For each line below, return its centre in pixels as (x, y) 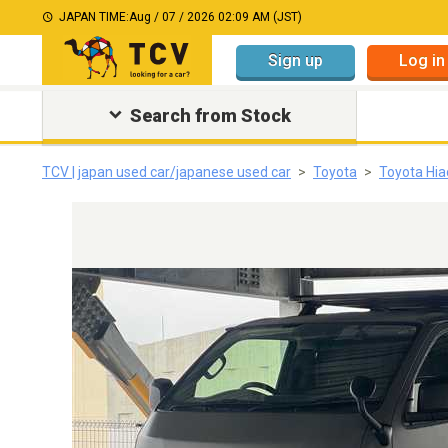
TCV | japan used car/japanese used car (166, 172)
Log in (422, 60)
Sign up (295, 60)
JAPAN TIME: (94, 17)
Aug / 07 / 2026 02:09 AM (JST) (215, 17)
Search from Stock (210, 115)
